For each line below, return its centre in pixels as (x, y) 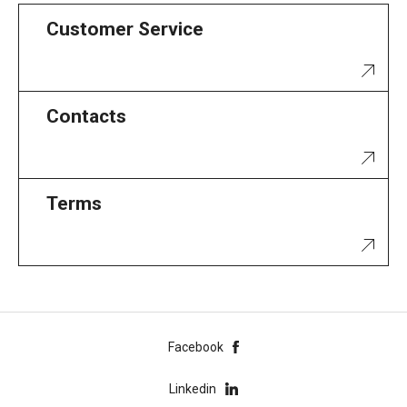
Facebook (196, 347)
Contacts (86, 116)
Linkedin (193, 388)
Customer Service (125, 29)
